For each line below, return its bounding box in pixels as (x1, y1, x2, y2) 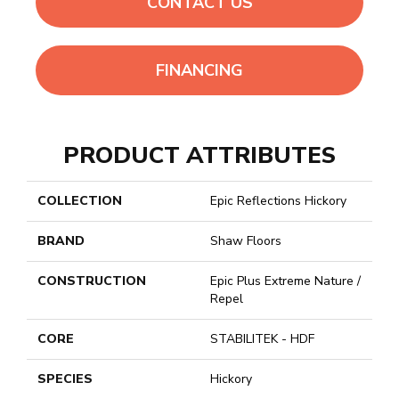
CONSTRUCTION (37, 273, 146, 290)
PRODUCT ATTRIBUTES (63, 140, 336, 172)
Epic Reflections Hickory (210, 192, 346, 210)
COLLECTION (37, 192, 122, 210)
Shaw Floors (210, 232, 281, 250)
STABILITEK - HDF (210, 330, 314, 348)
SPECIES (37, 370, 93, 388)
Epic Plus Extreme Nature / (210, 273, 361, 290)
